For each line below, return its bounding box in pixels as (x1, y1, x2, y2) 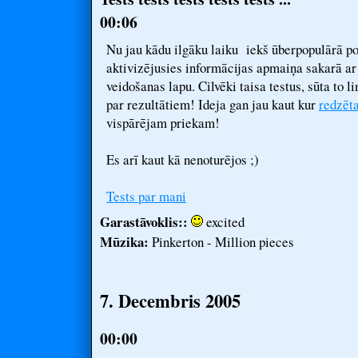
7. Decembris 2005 (100, 288, 241, 314)
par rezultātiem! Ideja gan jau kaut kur (106, 95, 319, 113)
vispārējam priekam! (106, 113, 220, 132)
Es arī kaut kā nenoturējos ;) (106, 150, 259, 169)
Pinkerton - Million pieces (149, 233, 294, 251)
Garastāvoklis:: (100, 212, 188, 232)
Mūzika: (100, 232, 149, 252)
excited (203, 213, 245, 231)
